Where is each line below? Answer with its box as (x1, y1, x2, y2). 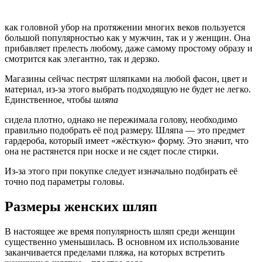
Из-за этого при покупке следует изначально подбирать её (5, 166, 237, 177)
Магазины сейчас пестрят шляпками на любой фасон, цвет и (5, 74, 247, 84)
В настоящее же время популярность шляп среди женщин (5, 226, 235, 237)
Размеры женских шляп (5, 199, 157, 215)
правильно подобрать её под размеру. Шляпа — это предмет (5, 125, 245, 136)
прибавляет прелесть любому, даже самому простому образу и (5, 43, 253, 54)
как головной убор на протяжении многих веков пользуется (5, 22, 245, 33)
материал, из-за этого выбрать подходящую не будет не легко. (5, 84, 251, 95)
